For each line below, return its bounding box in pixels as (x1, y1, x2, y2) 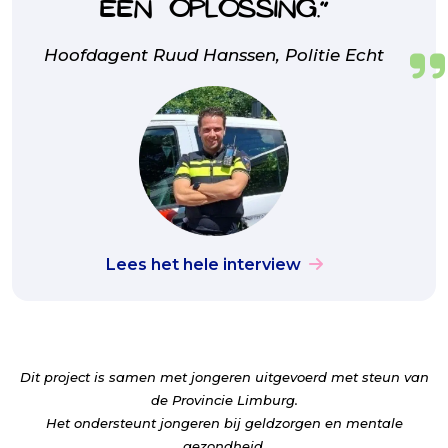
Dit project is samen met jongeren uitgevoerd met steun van (19, 369, 429, 386)
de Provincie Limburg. (150, 392, 298, 409)
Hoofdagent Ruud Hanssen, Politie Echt (44, 44, 384, 65)
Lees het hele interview (105, 255, 301, 275)
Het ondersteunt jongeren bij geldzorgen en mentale (45, 415, 403, 432)
